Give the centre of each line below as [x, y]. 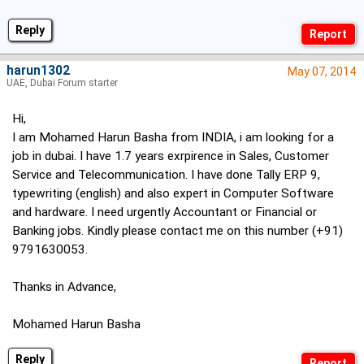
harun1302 [38, 71]
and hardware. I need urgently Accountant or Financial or [165, 212]
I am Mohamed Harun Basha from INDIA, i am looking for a [173, 138]
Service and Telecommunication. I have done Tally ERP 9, [166, 175]
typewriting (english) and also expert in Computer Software [173, 194]
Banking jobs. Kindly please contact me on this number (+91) [178, 231]
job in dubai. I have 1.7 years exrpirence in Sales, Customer [171, 156]
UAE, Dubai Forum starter [62, 83]
